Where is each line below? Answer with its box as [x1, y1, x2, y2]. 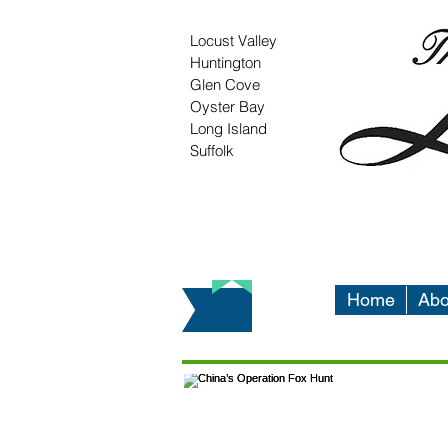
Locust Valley [190, 31, 277, 50]
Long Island [190, 119, 267, 138]
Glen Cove [190, 75, 260, 94]
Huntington [190, 53, 261, 72]
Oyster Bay [190, 97, 265, 116]
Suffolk [190, 141, 234, 160]
